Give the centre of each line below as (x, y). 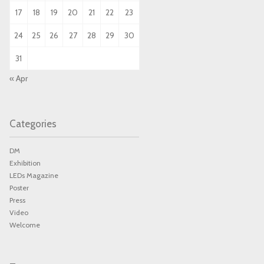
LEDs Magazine (34, 175)
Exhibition (25, 163)
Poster (19, 188)
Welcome (25, 225)
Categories (33, 124)
